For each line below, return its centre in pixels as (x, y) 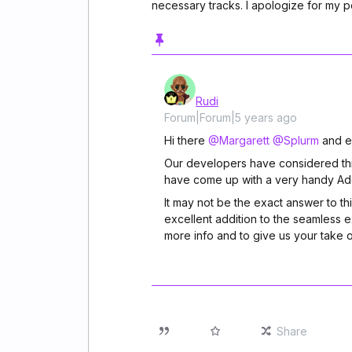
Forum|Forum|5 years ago (231, 117)
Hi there (186, 140)
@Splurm (296, 140)
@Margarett (239, 140)
